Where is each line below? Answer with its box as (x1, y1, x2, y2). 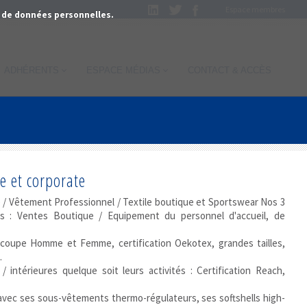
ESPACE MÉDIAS (86, 64, 160, 75)
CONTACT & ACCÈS (188, 64, 271, 75)
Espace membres (225, 4, 285, 14)
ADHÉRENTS (4, 64, 59, 75)
